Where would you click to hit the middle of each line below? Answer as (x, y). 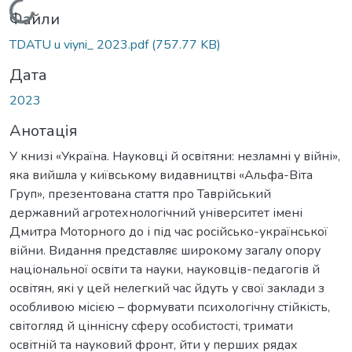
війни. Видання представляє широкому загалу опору (165, 250)
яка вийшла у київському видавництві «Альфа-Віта (161, 175)
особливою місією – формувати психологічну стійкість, (170, 307)
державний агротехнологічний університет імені (156, 213)
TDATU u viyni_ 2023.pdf (81, 44)
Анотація (44, 130)
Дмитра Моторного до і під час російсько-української (169, 231)
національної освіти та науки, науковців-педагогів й (165, 269)
